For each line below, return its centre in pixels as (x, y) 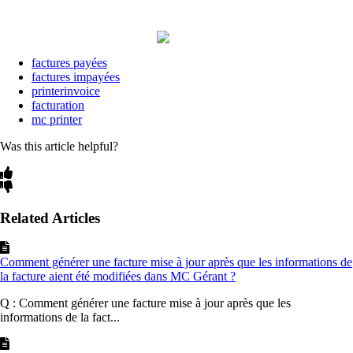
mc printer (57, 120)
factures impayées (76, 77)
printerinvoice (66, 91)
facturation (58, 106)
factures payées (69, 63)
